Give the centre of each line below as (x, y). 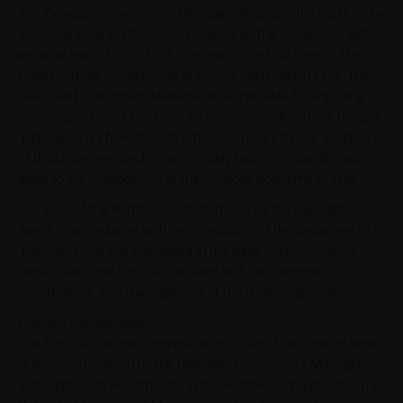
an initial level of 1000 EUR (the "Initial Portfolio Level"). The (190, 54)
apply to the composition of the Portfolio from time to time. (190, 179)
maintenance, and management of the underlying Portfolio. (189, 292)
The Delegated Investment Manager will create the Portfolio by (201, 13)
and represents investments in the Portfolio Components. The (199, 385)
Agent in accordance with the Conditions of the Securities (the (200, 230)
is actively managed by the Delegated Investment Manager (190, 364)
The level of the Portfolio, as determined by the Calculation (188, 209)
